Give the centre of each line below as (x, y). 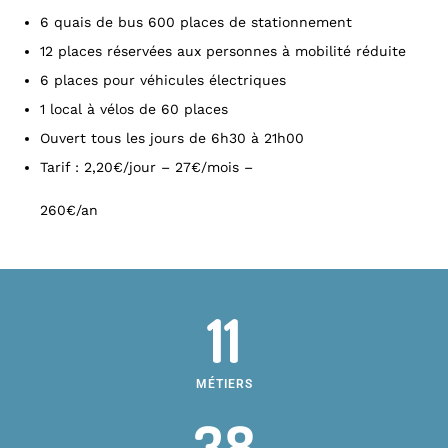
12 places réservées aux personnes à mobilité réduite (223, 51)
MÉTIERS (224, 384)
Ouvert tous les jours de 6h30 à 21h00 (172, 138)
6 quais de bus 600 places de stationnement (196, 22)
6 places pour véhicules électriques (163, 80)
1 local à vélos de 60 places (134, 109)
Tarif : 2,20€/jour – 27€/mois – (146, 167)
